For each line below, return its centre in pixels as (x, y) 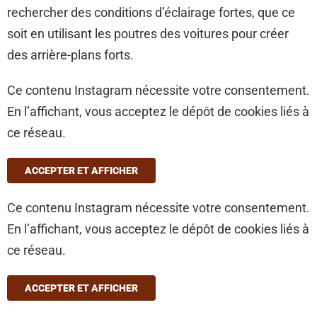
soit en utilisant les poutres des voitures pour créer (148, 33)
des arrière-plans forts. (70, 54)
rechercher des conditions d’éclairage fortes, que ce (151, 12)
